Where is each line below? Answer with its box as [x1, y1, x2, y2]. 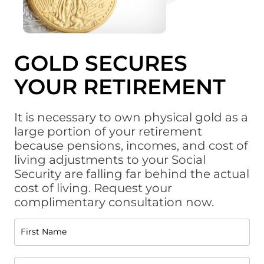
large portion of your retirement [14, 124, 202, 139]
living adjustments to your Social [14, 153, 206, 167]
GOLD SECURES [14, 50, 187, 77]
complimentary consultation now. [14, 195, 214, 210]
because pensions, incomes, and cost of [14, 138, 248, 153]
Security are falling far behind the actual [14, 167, 249, 181]
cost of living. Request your [14, 181, 172, 196]
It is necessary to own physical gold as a [14, 110, 248, 125]
